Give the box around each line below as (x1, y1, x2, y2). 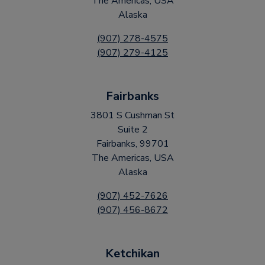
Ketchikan (105, 245, 160, 261)
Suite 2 (117, 123, 148, 136)
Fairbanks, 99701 (96, 137, 169, 150)
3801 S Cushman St (91, 109, 174, 122)
